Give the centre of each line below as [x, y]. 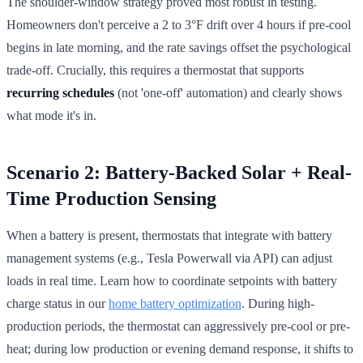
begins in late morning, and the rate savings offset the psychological [179, 47]
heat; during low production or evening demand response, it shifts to [180, 348]
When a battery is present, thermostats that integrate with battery [169, 235]
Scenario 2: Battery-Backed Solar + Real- [179, 172]
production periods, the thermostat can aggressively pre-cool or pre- [178, 326]
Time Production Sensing [111, 198]
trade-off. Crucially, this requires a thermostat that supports [155, 70]
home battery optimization [175, 303]
